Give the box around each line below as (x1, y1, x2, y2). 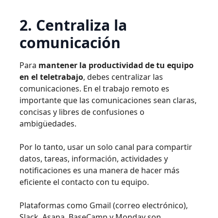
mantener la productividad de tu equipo (38, 60, 194, 71)
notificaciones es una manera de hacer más (19, 165, 180, 176)
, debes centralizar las (83, 72, 163, 82)
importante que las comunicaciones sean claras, (19, 95, 197, 106)
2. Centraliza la (19, 15, 127, 35)
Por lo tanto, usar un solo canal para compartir (19, 142, 192, 152)
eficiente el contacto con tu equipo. (19, 177, 149, 187)
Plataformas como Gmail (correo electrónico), (19, 200, 188, 211)
